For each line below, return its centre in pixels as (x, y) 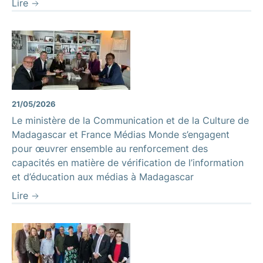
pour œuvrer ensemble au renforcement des (110, 148)
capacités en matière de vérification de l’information (128, 162)
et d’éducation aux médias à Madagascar (103, 176)
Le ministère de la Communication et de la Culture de (130, 120)
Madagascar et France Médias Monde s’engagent (121, 134)
